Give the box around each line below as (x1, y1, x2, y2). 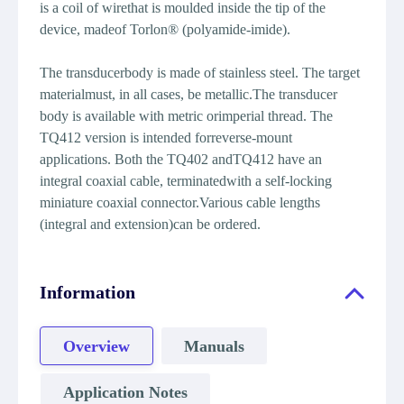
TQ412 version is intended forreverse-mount (40, 130, 292, 145)
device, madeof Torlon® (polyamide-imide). (40, 22, 294, 37)
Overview (63, 336, 130, 355)
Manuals (184, 336, 244, 355)
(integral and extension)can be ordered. (40, 216, 264, 232)
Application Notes (63, 382, 188, 401)
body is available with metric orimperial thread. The (40, 108, 333, 124)
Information (40, 282, 135, 302)
